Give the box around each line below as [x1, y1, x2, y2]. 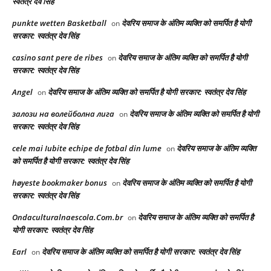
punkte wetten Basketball [12, 18, 106, 29]
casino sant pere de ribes [12, 52, 103, 64]
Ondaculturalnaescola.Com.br [12, 212, 123, 223]
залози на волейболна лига [12, 108, 114, 120]
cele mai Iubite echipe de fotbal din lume [12, 143, 162, 154]
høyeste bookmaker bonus [12, 177, 107, 189]
